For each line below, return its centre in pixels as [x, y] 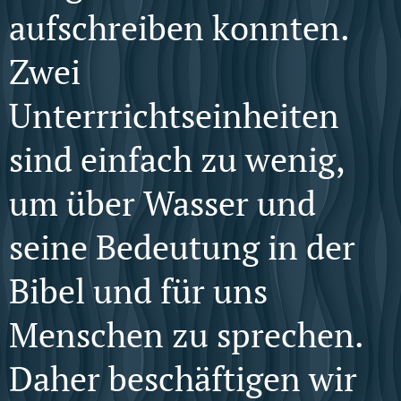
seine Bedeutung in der [182, 247]
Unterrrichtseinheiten [174, 115]
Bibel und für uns [138, 291]
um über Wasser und [162, 203]
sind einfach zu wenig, [176, 159]
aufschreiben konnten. [179, 28]
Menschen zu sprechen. [186, 335]
